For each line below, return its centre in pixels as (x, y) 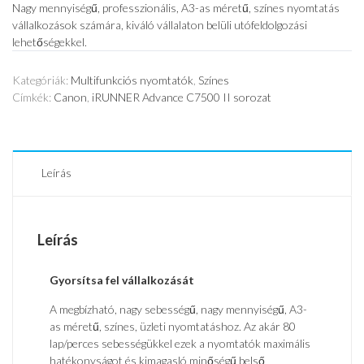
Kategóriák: (41, 80)
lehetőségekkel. (50, 42)
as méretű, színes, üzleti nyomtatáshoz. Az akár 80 (173, 327)
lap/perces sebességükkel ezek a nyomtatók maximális (180, 344)
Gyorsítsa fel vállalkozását (122, 280)
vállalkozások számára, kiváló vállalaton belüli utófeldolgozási (160, 25)
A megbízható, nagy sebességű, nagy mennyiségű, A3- (178, 310)
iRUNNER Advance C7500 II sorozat (182, 97)
